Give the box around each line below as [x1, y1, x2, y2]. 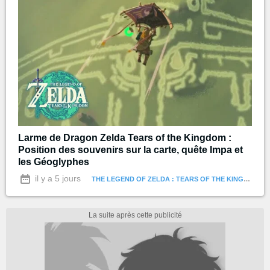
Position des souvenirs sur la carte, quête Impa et [18, 145, 243, 155]
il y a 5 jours [33, 174, 81, 184]
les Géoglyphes [18, 157, 89, 168]
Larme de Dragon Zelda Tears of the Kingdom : [18, 133, 231, 143]
